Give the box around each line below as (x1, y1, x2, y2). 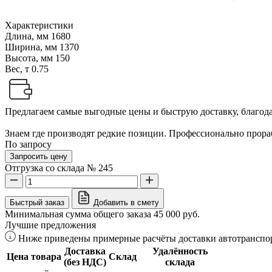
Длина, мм (5, 30, 51, 41)
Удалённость (152, 245, 208, 256)
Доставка (64, 245, 106, 256)
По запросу (5, 138, 52, 149)
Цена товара (7, 251, 61, 262)
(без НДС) (64, 256, 106, 267)
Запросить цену (10, 151, 67, 161)
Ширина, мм (5, 41, 59, 52)
